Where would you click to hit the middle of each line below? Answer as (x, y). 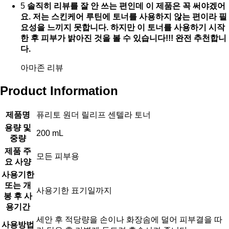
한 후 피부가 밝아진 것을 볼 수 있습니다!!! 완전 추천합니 (123, 38)
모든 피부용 (58, 156)
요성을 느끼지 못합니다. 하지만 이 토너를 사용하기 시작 (123, 28)
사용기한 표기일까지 (74, 190)
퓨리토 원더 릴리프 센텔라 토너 (94, 114)
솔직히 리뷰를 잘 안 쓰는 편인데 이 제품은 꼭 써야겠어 (126, 6)
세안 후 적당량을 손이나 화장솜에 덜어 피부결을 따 (129, 219)
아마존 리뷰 (42, 68)
